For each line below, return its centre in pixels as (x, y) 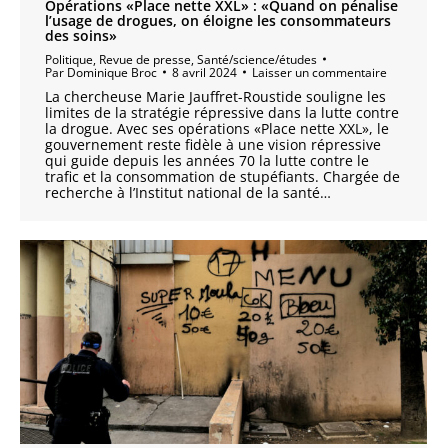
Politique (69, 59)
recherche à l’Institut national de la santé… (188, 192)
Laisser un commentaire (319, 72)
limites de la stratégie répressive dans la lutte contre (222, 112)
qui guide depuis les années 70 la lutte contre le (207, 160)
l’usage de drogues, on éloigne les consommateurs (218, 20)
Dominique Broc (112, 72)
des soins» (81, 35)
